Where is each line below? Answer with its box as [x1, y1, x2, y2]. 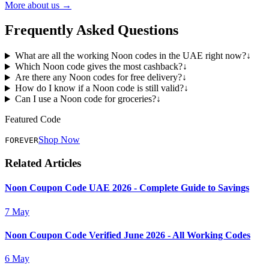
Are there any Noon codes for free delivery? [14, 72, 182, 83]
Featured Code [5, 114, 61, 125]
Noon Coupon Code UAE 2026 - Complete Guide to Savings [5, 183, 249, 193]
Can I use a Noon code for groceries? [14, 94, 156, 104]
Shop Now [38, 134, 80, 145]
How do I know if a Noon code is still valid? [14, 83, 184, 94]
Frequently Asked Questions [5, 22, 178, 38]
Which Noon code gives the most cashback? [14, 61, 183, 72]
